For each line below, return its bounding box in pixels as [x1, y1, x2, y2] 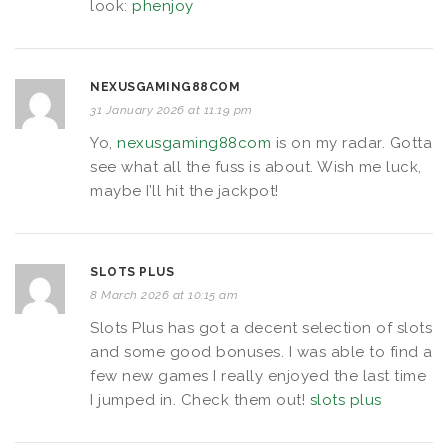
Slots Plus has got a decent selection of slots [90, 318, 432, 337]
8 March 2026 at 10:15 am [90, 287, 238, 302]
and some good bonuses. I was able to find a [90, 342, 433, 361]
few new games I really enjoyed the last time [90, 366, 426, 385]
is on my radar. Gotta [271, 133, 432, 152]
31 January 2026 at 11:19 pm [90, 102, 253, 117]
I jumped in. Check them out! [90, 390, 310, 409]
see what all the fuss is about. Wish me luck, [90, 157, 422, 176]
